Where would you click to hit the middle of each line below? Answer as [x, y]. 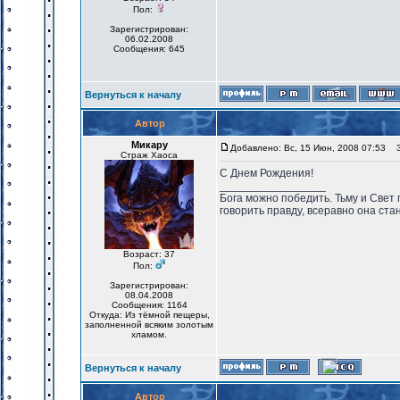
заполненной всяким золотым [149, 325]
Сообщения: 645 [149, 49]
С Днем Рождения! [267, 173]
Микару [149, 145]
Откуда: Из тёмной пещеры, [149, 315]
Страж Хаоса [149, 155]
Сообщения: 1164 [149, 305]
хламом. [149, 334]
